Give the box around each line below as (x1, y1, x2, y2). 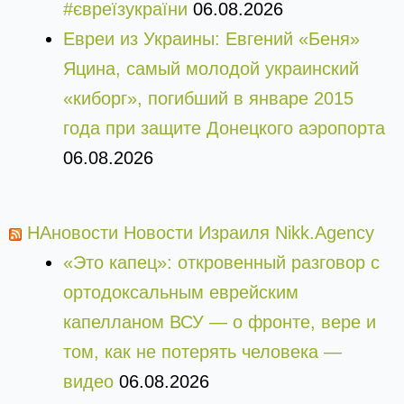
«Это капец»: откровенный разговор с (63, 252, 380, 273)
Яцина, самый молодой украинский (63, 59, 359, 79)
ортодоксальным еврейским (63, 282, 298, 303)
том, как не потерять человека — (63, 342, 342, 363)
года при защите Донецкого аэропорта (63, 118, 385, 139)
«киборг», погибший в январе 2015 (63, 88, 353, 109)
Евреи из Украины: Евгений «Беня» (63, 29, 360, 50)
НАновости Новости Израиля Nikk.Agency (27, 223, 374, 243)
